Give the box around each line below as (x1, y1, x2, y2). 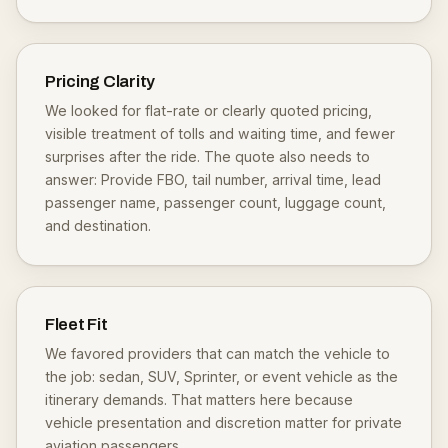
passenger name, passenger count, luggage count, (45, 194, 386, 211)
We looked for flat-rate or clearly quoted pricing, (45, 102, 372, 119)
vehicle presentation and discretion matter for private (45, 414, 402, 431)
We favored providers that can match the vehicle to (45, 345, 390, 362)
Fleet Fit (45, 315, 108, 334)
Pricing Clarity (45, 72, 156, 91)
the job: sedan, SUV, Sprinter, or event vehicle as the (45, 368, 398, 385)
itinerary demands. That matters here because (45, 391, 353, 408)
